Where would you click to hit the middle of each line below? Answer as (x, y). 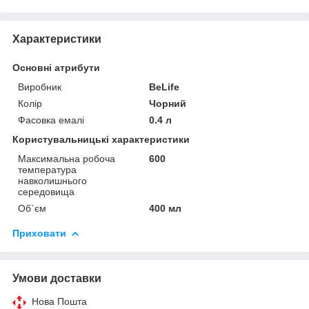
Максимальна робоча (67, 158)
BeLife (165, 87)
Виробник (40, 87)
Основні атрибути (56, 67)
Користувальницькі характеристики (101, 139)
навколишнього (52, 180)
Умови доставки (57, 278)
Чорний (168, 103)
